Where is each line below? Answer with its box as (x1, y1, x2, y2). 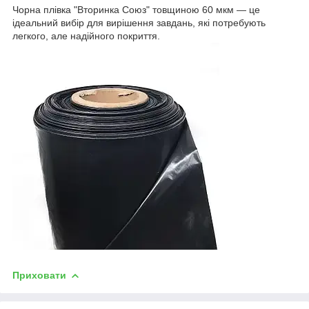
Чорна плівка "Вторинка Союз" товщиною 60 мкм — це (12, 3, 260, 15)
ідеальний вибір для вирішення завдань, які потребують (12, 17, 266, 28)
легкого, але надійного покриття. (12, 30, 160, 41)
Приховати (12, 269, 66, 281)
